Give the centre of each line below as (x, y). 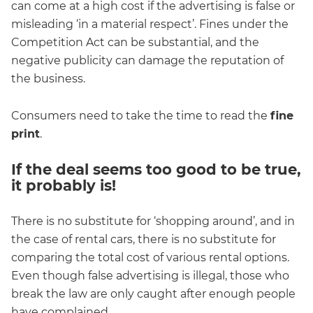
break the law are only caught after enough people (153, 293)
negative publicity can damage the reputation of (147, 60)
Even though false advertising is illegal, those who (150, 275)
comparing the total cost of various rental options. (150, 257)
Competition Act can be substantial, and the (135, 42)
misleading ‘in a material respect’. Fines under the (150, 24)
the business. (48, 78)
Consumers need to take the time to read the (141, 115)
